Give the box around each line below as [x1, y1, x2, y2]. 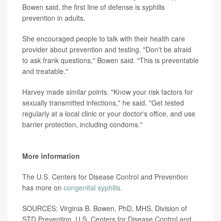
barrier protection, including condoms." [22, 119, 143, 129]
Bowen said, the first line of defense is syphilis [22, 2, 165, 12]
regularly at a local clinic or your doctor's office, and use [22, 109, 195, 118]
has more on [22, 183, 64, 192]
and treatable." [22, 66, 68, 76]
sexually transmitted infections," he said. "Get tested [22, 98, 184, 108]
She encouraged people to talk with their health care [22, 34, 185, 43]
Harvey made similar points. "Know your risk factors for [22, 87, 193, 97]
